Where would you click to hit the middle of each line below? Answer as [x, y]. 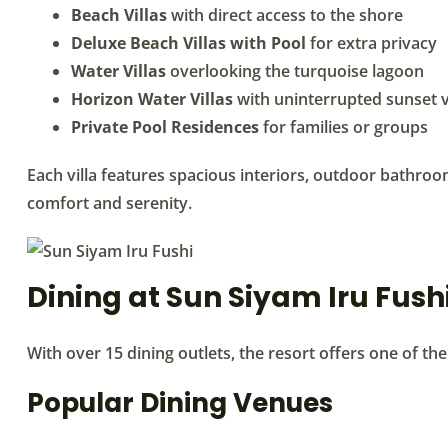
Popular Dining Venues [180, 402]
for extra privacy [371, 42]
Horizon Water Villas [152, 98]
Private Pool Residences [165, 126]
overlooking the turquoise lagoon [295, 70]
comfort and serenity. [109, 202]
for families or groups [343, 126]
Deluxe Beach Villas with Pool [188, 42]
